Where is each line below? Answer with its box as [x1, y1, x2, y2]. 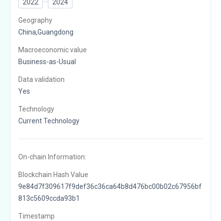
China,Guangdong [18, 28, 74, 36]
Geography [18, 16, 52, 24]
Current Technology [18, 116, 79, 125]
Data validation [18, 75, 65, 83]
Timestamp [18, 212, 55, 220]
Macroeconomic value [18, 45, 87, 54]
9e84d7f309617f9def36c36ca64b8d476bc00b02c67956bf [18, 182, 202, 190]
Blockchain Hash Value [18, 170, 88, 179]
